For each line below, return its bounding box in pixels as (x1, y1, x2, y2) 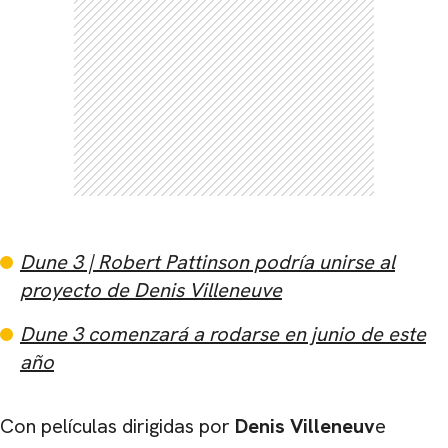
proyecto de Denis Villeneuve (20, 277, 282, 304)
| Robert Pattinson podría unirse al (83, 249, 395, 276)
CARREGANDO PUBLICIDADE (157, 429, 291, 442)
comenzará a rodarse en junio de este (83, 321, 426, 348)
